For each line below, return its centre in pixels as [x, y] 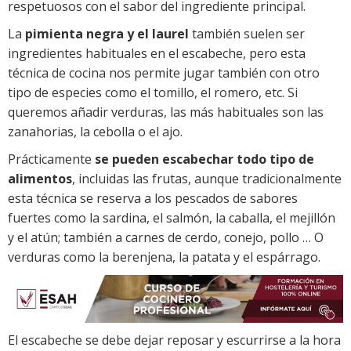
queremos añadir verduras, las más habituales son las [166, 112]
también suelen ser [247, 34]
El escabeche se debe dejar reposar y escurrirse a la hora [174, 340]
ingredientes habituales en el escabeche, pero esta [157, 54]
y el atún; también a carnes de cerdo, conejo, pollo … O [166, 238]
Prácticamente [51, 159]
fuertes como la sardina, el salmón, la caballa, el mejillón [172, 218]
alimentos [40, 179]
